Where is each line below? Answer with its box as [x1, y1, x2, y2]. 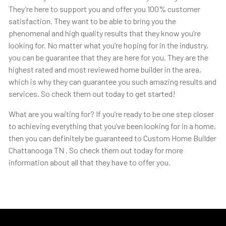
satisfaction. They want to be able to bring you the [8, 16, 176, 26]
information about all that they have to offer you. [8, 157, 171, 167]
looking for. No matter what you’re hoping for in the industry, [8, 40, 208, 50]
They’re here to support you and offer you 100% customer [8, 4, 200, 14]
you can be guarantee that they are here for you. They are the [8, 52, 208, 63]
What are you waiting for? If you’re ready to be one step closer [8, 109, 214, 119]
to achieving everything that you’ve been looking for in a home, [8, 121, 216, 131]
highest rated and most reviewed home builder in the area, [8, 65, 201, 75]
